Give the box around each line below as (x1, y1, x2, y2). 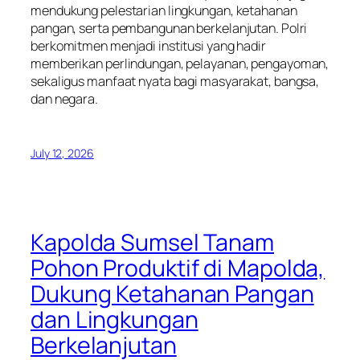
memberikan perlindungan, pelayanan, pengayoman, (31, 55, 329, 73)
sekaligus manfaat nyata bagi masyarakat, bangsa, (31, 72, 320, 91)
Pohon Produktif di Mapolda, (31, 252, 325, 284)
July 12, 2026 (31, 145, 94, 161)
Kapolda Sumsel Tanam (31, 226, 274, 258)
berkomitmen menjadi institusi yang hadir (31, 37, 266, 55)
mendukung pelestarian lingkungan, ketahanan (31, 2, 297, 20)
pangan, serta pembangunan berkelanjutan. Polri (31, 19, 308, 38)
